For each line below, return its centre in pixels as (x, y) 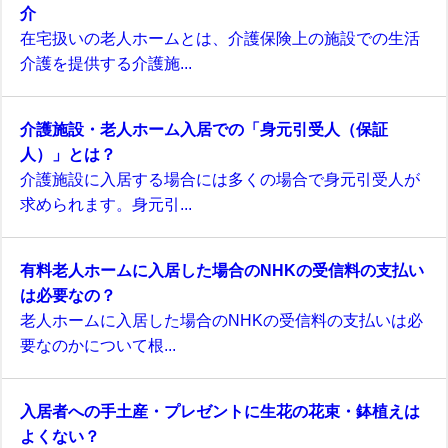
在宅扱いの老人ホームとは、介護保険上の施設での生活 (220, 38)
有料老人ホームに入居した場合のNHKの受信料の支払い (222, 270)
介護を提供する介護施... (106, 63)
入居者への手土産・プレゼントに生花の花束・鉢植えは (220, 411)
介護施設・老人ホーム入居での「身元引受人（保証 (204, 129)
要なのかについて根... (98, 345)
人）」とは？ (68, 154)
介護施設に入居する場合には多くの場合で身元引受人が (220, 179)
